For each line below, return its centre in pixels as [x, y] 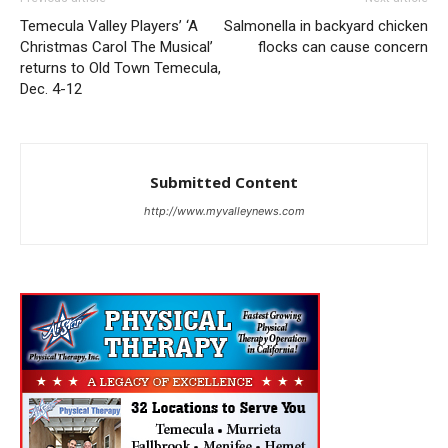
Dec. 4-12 [51, 89]
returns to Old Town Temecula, [120, 68]
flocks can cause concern [343, 47]
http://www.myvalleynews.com [224, 211]
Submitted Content [224, 182]
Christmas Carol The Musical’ [116, 47]
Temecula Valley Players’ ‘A [109, 26]
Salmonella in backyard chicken [326, 26]
